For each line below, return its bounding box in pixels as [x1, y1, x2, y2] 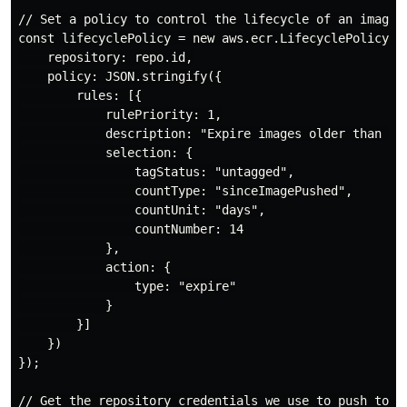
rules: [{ [18, 88, 142, 104]
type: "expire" [18, 279, 236, 294]
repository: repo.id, [18, 50, 193, 65]
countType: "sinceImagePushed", [18, 184, 352, 199]
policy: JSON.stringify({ [18, 69, 222, 84]
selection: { [18, 145, 193, 161]
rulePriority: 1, [18, 107, 222, 123]
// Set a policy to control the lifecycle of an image [18, 12, 396, 27]
